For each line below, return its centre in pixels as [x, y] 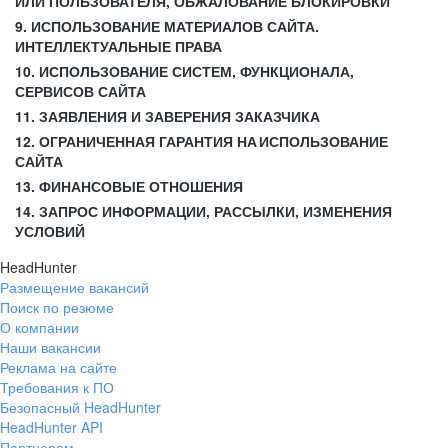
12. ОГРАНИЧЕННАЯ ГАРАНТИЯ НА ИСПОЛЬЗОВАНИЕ [201, 141]
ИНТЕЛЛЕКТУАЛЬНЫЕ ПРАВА [118, 46]
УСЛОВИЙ [50, 231]
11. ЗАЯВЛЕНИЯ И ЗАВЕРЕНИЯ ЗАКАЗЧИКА [167, 116]
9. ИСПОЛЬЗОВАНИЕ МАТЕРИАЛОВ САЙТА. [167, 26]
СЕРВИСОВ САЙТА [80, 91]
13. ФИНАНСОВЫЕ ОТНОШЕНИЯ [129, 186]
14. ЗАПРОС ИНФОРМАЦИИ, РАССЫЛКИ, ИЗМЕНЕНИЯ [203, 211]
